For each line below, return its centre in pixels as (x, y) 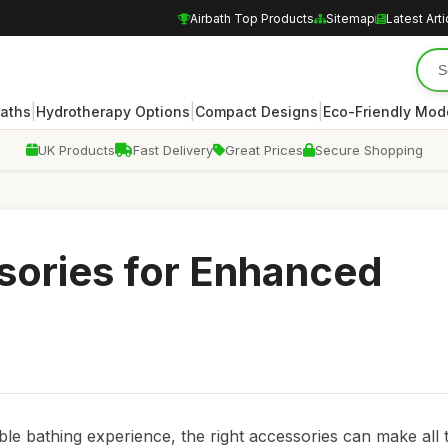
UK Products (76, 150)
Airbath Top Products (252, 18)
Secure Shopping (368, 150)
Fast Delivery (172, 150)
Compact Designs (256, 111)
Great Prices (263, 150)
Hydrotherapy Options (113, 111)
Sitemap (350, 18)
